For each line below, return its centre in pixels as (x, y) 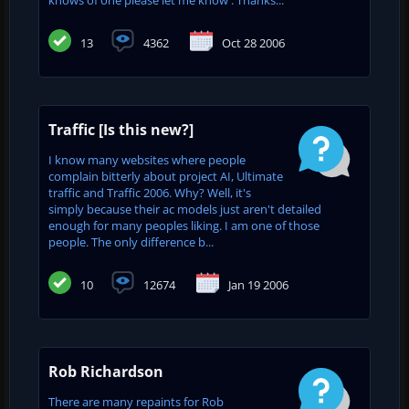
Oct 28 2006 (253, 42)
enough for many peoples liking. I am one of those (184, 225)
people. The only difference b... (131, 241)
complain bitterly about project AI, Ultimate (166, 176)
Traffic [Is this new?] (121, 129)
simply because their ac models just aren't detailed (185, 209)
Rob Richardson (106, 371)
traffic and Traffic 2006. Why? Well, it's (150, 192)
